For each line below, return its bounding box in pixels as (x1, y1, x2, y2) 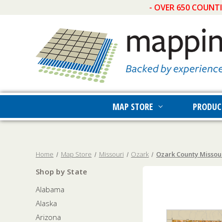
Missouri (99, 150, 124, 159)
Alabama (36, 184, 64, 194)
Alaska (36, 198, 57, 208)
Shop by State (36, 166, 88, 176)
